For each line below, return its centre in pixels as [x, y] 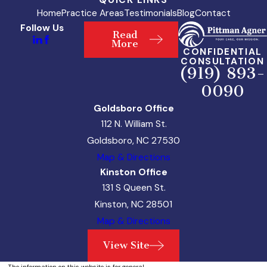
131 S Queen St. [133, 187]
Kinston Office [133, 172]
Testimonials [150, 13]
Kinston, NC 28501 [133, 204]
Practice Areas [92, 13]
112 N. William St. [133, 124]
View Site [127, 245]
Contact [212, 13]
